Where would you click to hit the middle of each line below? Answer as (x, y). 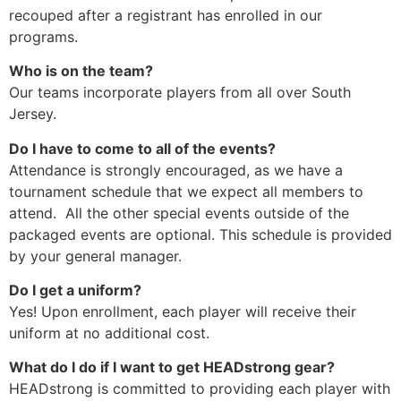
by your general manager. (95, 256)
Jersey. (37, 114)
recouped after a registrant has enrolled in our (166, 15)
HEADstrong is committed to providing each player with (200, 389)
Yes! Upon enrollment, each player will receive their (183, 311)
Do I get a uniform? (75, 290)
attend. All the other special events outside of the (179, 213)
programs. (43, 36)
